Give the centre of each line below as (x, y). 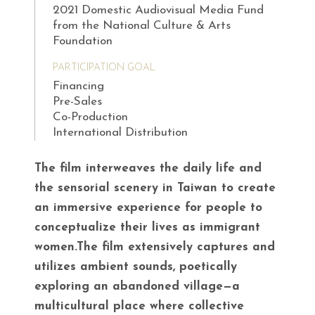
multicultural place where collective (139, 307)
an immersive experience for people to (148, 208)
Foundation (83, 41)
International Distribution (120, 133)
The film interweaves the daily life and (148, 169)
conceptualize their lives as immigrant (147, 228)
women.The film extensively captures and (155, 247)
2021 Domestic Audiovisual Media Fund (158, 11)
